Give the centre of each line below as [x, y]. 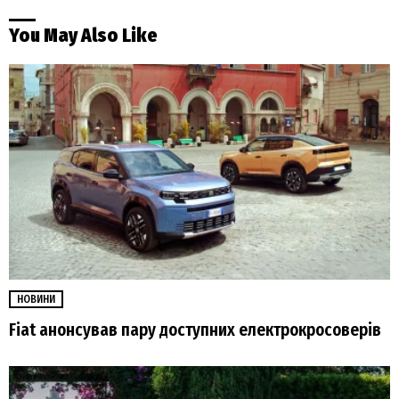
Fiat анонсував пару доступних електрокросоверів [195, 330]
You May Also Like [83, 36]
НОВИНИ [36, 299]
